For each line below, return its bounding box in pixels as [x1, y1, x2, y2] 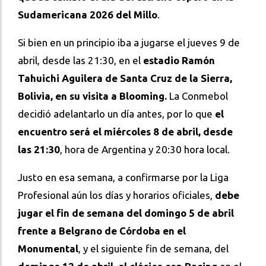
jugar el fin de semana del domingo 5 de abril [18, 207, 234, 218]
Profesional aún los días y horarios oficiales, [18, 189, 215, 201]
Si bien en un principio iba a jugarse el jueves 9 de [18, 36, 240, 48]
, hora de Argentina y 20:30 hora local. [60, 143, 232, 155]
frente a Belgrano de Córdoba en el [18, 224, 186, 236]
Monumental [18, 242, 78, 254]
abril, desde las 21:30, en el [18, 54, 143, 66]
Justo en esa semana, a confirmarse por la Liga [18, 171, 229, 183]
